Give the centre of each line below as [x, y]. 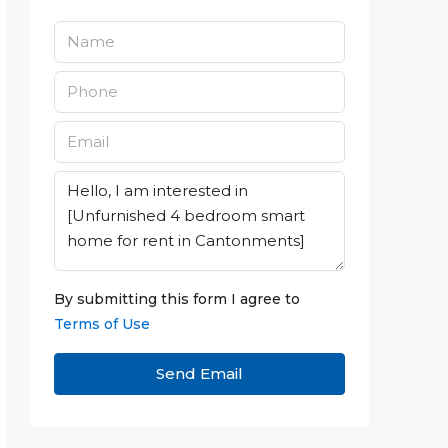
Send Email [199, 373]
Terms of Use [102, 324]
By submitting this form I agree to [177, 299]
